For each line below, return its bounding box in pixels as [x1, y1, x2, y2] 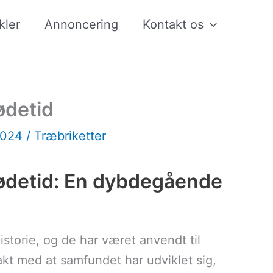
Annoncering [44, 17, 118, 32]
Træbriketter [34, 129, 106, 143]
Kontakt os [143, 17, 204, 32]
